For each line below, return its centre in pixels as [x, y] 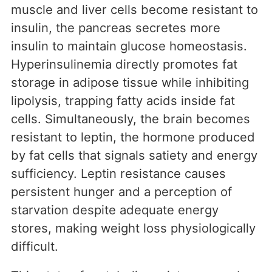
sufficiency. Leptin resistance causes [118, 174]
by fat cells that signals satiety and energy [134, 155]
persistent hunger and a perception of [121, 192]
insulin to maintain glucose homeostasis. [129, 46]
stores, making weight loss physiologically [133, 228]
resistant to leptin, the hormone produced [133, 137]
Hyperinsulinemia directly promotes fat [124, 64]
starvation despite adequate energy [115, 210]
